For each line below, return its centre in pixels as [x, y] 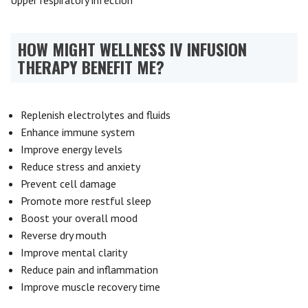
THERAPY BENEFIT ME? [91, 67]
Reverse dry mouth [64, 235]
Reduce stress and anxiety [80, 166]
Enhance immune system [78, 132]
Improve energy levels [71, 149]
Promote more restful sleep [86, 201]
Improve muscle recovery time [90, 287]
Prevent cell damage [68, 184]
